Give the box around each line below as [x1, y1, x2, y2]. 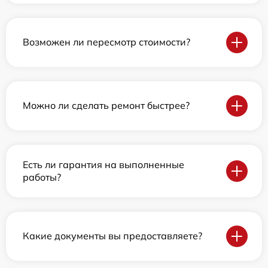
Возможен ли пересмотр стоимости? [23, 36, 190, 48]
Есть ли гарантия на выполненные [23, 158, 184, 170]
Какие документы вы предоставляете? [23, 230, 202, 242]
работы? [23, 170, 61, 183]
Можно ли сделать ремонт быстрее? [23, 99, 190, 112]
